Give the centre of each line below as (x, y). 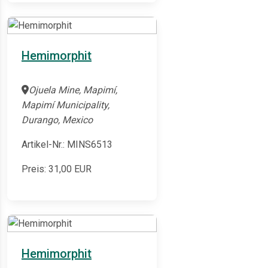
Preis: (35, 169)
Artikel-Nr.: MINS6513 (67, 145)
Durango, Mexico (57, 120)
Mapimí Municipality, (66, 105)
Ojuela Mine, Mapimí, (73, 90)
